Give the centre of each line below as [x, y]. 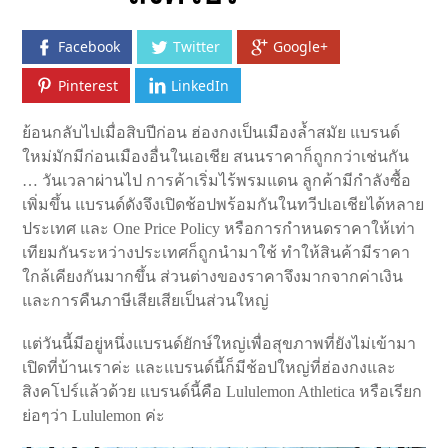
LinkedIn [200, 85]
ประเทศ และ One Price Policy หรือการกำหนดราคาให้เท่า [219, 228]
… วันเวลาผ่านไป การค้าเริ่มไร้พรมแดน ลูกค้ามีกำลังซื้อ [217, 180]
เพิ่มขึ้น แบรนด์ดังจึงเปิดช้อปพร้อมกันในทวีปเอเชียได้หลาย [223, 204]
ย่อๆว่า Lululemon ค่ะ [94, 415]
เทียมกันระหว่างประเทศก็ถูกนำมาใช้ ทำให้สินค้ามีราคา [216, 252]
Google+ [301, 47]
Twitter [197, 47]
